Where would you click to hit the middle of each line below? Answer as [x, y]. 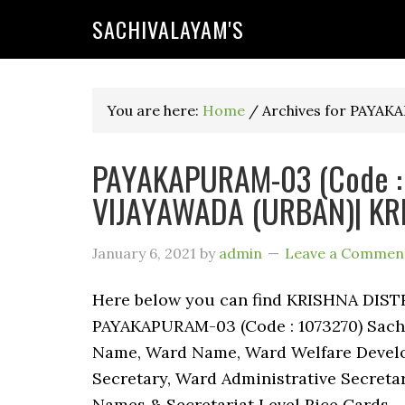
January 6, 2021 [144, 253]
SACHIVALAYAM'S [168, 29]
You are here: [155, 110]
